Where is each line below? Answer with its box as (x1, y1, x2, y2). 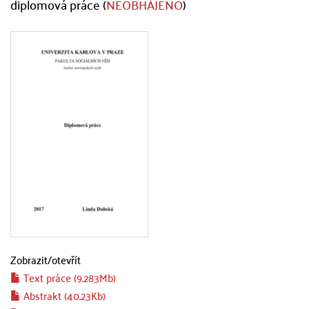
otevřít (52, 250, 81, 269)
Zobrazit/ (10, 250, 52, 269)
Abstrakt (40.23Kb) (21, 286, 106, 305)
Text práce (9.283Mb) (21, 268, 116, 287)
